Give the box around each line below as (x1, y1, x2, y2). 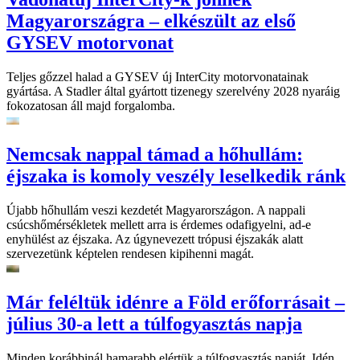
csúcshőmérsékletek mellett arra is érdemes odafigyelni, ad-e (6, 218, 311, 232)
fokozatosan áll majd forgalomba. (6, 99, 175, 113)
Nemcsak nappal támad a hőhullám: (6, 144, 303, 166)
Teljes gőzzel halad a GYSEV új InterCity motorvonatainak (6, 70, 309, 84)
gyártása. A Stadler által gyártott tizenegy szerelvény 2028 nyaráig (6, 84, 340, 99)
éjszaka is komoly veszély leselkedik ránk (6, 166, 346, 187)
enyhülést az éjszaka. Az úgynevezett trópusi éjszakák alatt (6, 232, 303, 247)
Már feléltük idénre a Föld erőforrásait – (6, 292, 345, 313)
